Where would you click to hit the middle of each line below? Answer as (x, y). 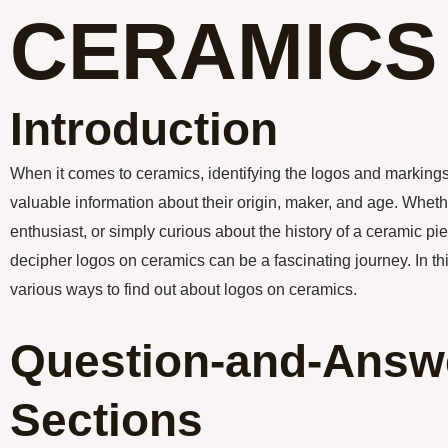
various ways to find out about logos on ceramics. (183, 289)
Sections (106, 420)
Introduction (144, 129)
